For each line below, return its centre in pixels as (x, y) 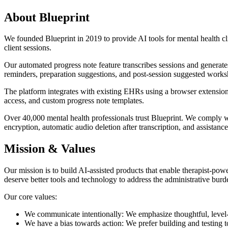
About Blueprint (47, 17)
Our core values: (31, 197)
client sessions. (28, 48)
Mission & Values (50, 149)
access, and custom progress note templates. (74, 101)
